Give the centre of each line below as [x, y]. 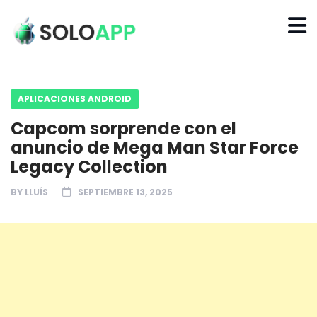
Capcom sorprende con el [123, 128]
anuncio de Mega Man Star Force [155, 147]
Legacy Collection [89, 166]
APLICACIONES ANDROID [75, 98]
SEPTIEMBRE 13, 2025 [125, 192]
